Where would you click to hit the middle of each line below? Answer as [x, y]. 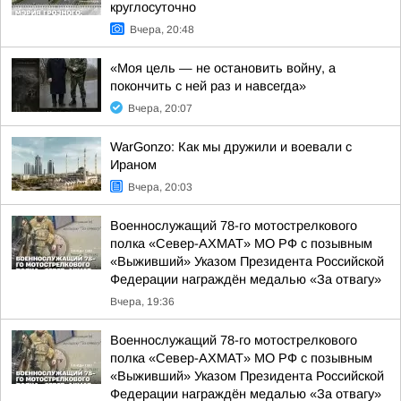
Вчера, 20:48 [162, 30]
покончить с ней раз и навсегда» [208, 86]
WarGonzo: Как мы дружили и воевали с [231, 147]
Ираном [133, 165]
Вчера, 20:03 [160, 187]
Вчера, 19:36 [142, 302]
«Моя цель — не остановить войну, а [223, 68]
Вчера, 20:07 [160, 108]
